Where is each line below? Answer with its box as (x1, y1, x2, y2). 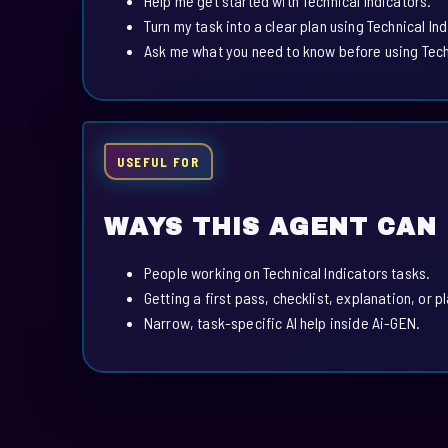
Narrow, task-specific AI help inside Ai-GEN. (144, 312, 421, 332)
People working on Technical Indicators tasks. (144, 262, 431, 282)
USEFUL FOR (117, 153, 200, 170)
